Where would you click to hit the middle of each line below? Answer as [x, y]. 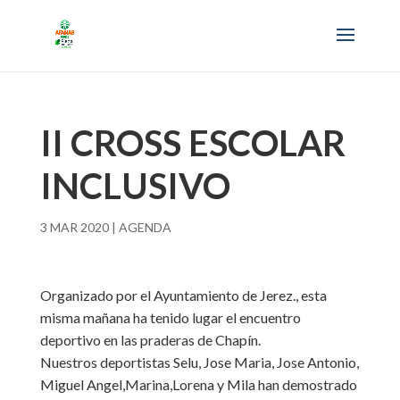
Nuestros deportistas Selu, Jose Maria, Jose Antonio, [199, 362]
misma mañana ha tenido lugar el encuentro [170, 317]
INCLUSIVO [135, 186]
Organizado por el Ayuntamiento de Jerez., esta [183, 295]
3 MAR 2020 [74, 227]
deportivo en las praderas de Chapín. [150, 340]
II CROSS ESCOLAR [192, 143]
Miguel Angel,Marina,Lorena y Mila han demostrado [198, 384]
